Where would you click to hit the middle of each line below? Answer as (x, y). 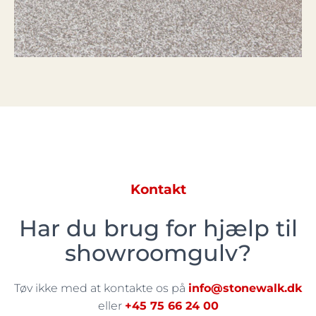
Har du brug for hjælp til (158, 229)
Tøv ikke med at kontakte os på (101, 288)
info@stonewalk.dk (245, 288)
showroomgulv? (158, 253)
